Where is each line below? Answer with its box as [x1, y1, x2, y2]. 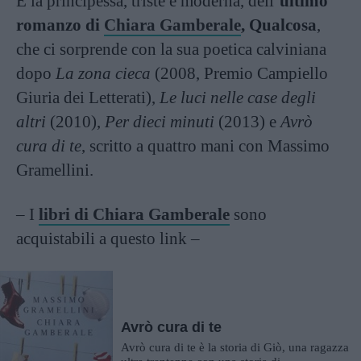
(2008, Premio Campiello [151, 63, 328, 83]
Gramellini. [16, 160, 93, 180]
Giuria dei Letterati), [16, 87, 160, 107]
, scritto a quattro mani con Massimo [81, 135, 330, 156]
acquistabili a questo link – [16, 228, 200, 248]
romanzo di [16, 15, 104, 35]
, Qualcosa [241, 15, 317, 35]
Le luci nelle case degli [160, 87, 316, 107]
